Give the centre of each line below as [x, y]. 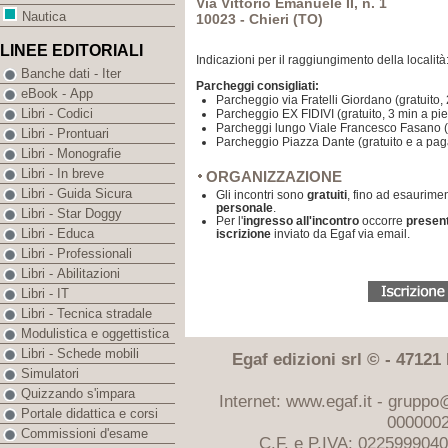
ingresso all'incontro [301, 221]
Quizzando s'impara [78, 394]
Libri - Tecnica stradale [86, 314]
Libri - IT [45, 294]
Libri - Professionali [76, 254]
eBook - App [57, 94]
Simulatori [50, 374]
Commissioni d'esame [84, 434]
